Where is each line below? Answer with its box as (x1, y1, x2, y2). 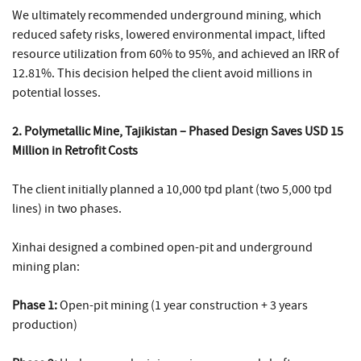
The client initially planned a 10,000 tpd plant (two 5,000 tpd (12, 181, 332, 198)
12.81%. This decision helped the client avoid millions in (12, 65, 313, 82)
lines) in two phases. (12, 201, 122, 218)
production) (12, 317, 77, 334)
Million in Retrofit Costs (12, 143, 138, 160)
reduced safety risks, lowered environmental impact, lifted (12, 27, 326, 44)
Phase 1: (12, 297, 60, 314)
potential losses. (12, 85, 101, 102)
